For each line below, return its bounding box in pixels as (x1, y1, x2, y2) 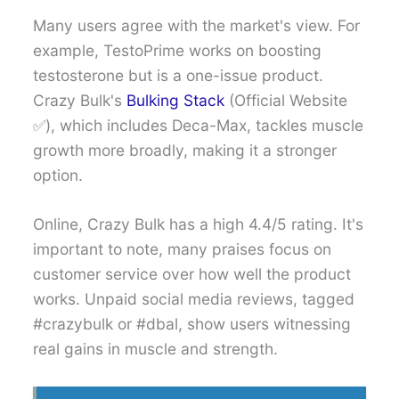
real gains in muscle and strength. (33, 339, 279, 359)
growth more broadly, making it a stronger (33, 140, 338, 159)
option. (33, 165, 84, 184)
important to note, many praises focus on (33, 240, 332, 259)
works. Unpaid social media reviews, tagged (33, 289, 355, 309)
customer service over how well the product (33, 265, 352, 284)
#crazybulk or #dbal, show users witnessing (33, 314, 352, 334)
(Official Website (224, 90, 348, 110)
